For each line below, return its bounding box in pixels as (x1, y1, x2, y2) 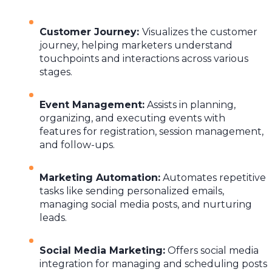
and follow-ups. (39, 138, 115, 151)
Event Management (39, 98, 142, 110)
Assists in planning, (144, 98, 236, 110)
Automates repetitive (160, 171, 266, 183)
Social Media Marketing (39, 244, 163, 256)
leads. (39, 211, 67, 223)
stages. (39, 66, 72, 78)
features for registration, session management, (39, 125, 263, 137)
